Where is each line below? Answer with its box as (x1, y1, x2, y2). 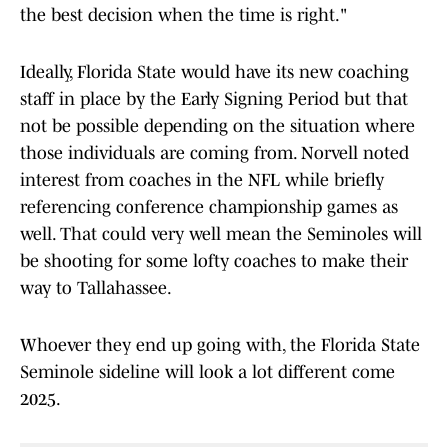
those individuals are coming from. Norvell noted (20, 143, 409, 164)
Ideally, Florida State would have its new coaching (20, 62, 409, 83)
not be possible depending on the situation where (20, 116, 415, 137)
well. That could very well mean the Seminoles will (20, 224, 422, 245)
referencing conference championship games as (20, 197, 398, 218)
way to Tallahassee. (20, 278, 172, 299)
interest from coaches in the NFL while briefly (20, 170, 384, 191)
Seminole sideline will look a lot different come (20, 362, 395, 383)
